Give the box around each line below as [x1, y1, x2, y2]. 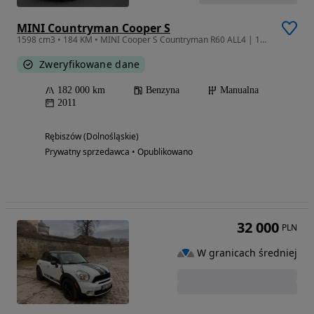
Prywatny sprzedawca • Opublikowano [45, 145, 193, 158]
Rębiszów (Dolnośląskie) [45, 130, 139, 142]
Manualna [220, 84, 259, 95]
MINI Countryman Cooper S [17, 20, 170, 36]
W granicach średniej [197, 245, 297, 259]
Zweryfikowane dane [39, 57, 140, 71]
